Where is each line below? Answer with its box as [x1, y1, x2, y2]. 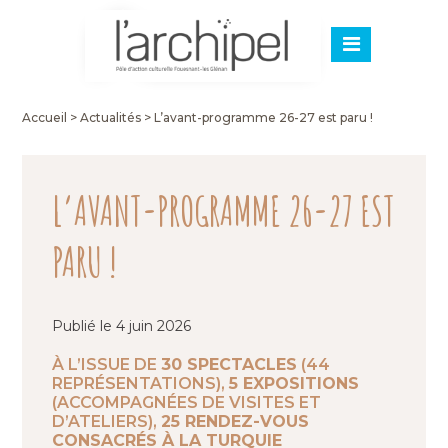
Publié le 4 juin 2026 [52, 317, 192, 335]
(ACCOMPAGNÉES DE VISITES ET [52, 393, 322, 412]
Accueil [22, 110, 68, 125]
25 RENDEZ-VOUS [161, 412, 310, 431]
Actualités [80, 110, 142, 125]
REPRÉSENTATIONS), [52, 374, 230, 393]
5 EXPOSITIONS [229, 374, 360, 393]
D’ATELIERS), [52, 412, 162, 431]
